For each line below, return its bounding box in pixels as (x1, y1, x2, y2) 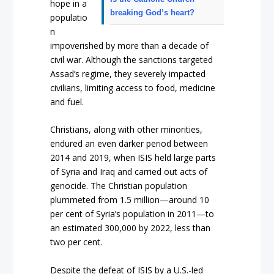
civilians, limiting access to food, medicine (50, 81, 216, 94)
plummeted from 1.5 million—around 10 (50, 194, 210, 206)
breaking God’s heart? (109, 7, 194, 17)
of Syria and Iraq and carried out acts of (50, 166, 208, 178)
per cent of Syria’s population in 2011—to (50, 208, 215, 220)
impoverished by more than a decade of (50, 39, 209, 51)
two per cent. (50, 236, 103, 248)
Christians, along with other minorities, (50, 124, 203, 136)
